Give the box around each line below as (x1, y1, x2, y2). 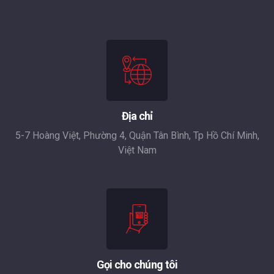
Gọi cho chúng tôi (96, 258, 178, 271)
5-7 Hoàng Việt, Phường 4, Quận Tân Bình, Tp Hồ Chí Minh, (15, 130, 259, 141)
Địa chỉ (121, 109, 153, 122)
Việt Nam (117, 144, 157, 156)
